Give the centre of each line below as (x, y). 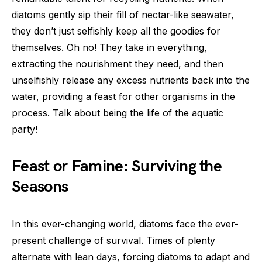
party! (25, 129)
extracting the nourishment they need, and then (118, 63)
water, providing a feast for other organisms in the (123, 96)
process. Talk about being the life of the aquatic (118, 113)
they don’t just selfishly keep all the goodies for (116, 31)
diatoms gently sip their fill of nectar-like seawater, (123, 14)
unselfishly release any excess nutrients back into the (131, 80)
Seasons (40, 187)
